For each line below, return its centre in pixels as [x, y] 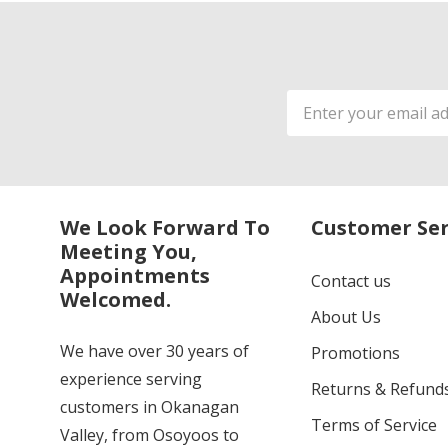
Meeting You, [128, 252]
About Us [345, 317]
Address [319, 126]
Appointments [135, 276]
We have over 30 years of [154, 351]
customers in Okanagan [149, 407]
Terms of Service [373, 425]
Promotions [355, 353]
